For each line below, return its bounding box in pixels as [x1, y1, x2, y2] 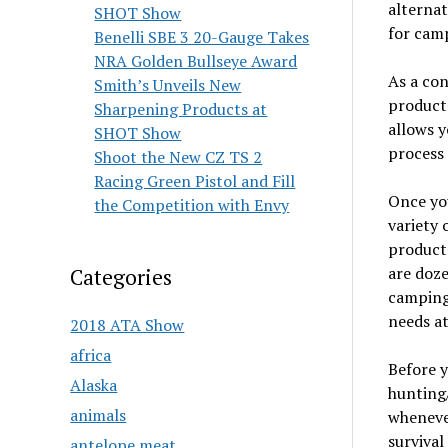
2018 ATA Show [70, 314, 185, 336]
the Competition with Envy [94, 194, 290, 216]
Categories [70, 263, 173, 291]
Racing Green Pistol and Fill [94, 170, 296, 192]
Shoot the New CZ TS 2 [94, 146, 263, 168]
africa [70, 344, 112, 366]
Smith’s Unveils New [94, 74, 242, 96]
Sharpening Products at [94, 98, 268, 120]
